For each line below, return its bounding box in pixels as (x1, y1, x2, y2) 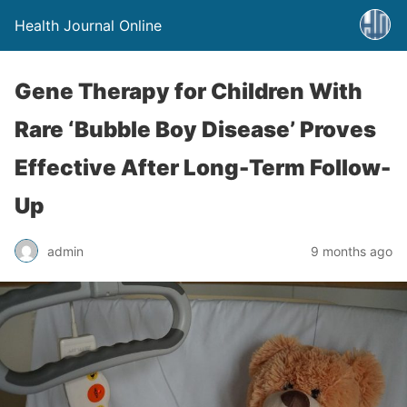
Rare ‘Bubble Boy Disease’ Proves (15, 116, 376, 143)
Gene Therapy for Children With (15, 78, 362, 104)
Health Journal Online (15, 16, 162, 35)
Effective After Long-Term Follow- (15, 154, 391, 181)
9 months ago (311, 243, 392, 259)
